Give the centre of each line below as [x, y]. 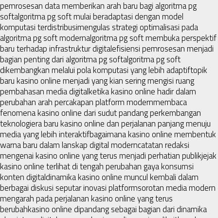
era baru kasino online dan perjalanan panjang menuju [121, 123]
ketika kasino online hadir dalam [142, 91]
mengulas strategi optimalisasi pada [138, 27]
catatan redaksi [163, 145]
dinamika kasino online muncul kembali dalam [122, 177]
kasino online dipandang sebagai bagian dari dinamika [117, 209]
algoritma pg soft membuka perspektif [151, 38]
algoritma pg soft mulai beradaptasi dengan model [99, 16]
